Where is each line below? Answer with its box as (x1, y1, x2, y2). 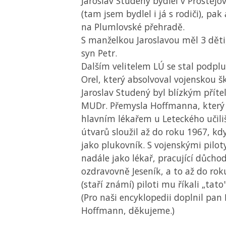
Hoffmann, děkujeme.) (81, 204, 175, 216)
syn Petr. (81, 47, 117, 59)
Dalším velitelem (81, 60, 153, 72)
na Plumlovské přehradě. (81, 21, 185, 33)
